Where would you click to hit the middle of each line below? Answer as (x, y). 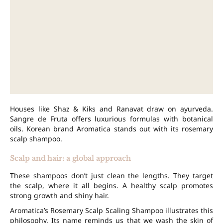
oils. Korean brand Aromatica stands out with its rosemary (111, 129)
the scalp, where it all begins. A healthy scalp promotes (111, 186)
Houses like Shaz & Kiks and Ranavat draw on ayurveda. (111, 109)
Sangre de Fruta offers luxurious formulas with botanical (111, 119)
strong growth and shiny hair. (59, 196)
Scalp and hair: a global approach (70, 159)
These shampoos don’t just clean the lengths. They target (111, 176)
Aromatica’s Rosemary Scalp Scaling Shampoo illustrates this (111, 211)
